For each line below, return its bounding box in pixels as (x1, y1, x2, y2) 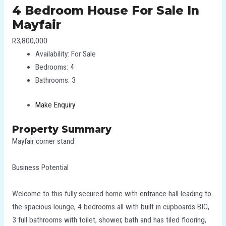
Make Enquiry (35, 100, 76, 110)
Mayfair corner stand (12, 136, 74, 146)
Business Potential (12, 162, 69, 172)
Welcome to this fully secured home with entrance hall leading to (12, 189, 211, 198)
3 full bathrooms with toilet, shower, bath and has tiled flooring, (12, 215, 206, 224)
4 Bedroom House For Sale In (12, 3, 199, 18)
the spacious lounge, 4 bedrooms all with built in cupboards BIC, (12, 202, 209, 211)
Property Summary (12, 123, 111, 135)
